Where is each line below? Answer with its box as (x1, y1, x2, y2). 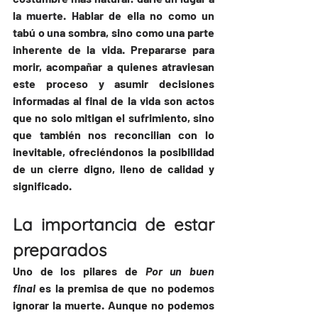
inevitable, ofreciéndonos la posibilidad (13, 145, 214, 159)
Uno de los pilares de (13, 264, 146, 278)
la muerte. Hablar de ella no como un (13, 9, 214, 23)
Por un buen (145, 264, 215, 278)
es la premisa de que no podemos (35, 281, 214, 295)
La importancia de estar (13, 214, 214, 236)
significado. (13, 179, 72, 193)
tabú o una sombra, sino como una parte (13, 26, 214, 40)
